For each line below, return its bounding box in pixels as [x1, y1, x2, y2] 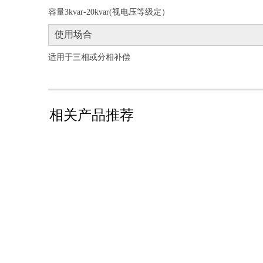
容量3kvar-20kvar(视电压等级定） [48, 8, 170, 16]
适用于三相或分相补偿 [48, 53, 130, 62]
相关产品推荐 [49, 107, 134, 123]
